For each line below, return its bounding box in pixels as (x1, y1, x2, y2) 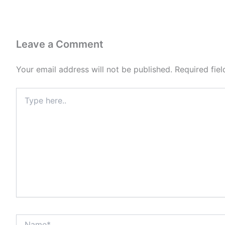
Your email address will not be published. (16, 64, 172, 75)
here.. (15, 98, 34, 107)
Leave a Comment (16, 38, 103, 51)
